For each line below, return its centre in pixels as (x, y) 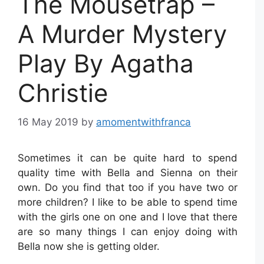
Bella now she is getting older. (89, 246)
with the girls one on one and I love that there (128, 217)
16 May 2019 (48, 122)
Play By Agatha (106, 64)
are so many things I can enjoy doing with (128, 231)
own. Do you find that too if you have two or (128, 187)
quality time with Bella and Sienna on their (128, 172)
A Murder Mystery (122, 34)
